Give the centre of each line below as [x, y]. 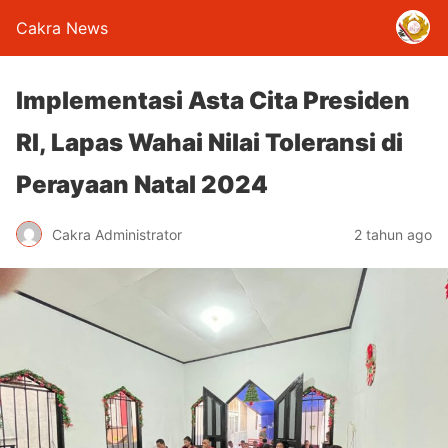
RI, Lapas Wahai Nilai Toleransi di [209, 142]
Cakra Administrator [117, 234]
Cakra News [62, 28]
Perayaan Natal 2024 [142, 184]
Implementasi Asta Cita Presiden [213, 100]
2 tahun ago [393, 234]
